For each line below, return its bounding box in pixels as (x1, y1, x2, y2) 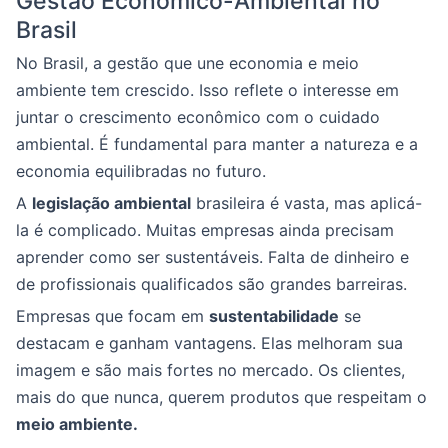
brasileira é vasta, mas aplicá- (191, 193, 422, 214)
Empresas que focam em (16, 306, 209, 327)
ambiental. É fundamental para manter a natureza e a (16, 134, 418, 155)
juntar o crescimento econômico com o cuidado (16, 107, 380, 128)
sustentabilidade (209, 306, 339, 327)
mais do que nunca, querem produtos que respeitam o (16, 387, 427, 408)
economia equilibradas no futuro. (16, 161, 266, 182)
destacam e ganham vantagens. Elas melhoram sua (16, 333, 403, 354)
